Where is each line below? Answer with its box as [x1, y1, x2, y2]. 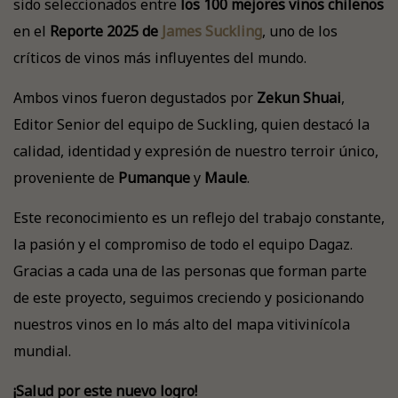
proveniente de [13, 168, 118, 187]
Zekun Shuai [257, 88, 341, 107]
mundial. [13, 341, 71, 361]
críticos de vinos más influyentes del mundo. [13, 48, 306, 68]
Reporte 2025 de [50, 21, 162, 41]
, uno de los [262, 21, 338, 41]
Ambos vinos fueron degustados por [13, 88, 257, 107]
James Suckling [162, 21, 262, 41]
